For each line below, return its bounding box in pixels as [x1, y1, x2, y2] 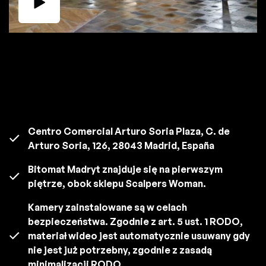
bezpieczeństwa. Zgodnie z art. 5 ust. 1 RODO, [28, 215, 243, 227]
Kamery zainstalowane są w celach [28, 201, 187, 213]
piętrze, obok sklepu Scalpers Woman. [28, 177, 206, 189]
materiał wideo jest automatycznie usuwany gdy [28, 229, 250, 242]
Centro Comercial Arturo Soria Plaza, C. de [28, 125, 230, 137]
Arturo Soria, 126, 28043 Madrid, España [28, 139, 214, 151]
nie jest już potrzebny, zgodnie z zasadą [28, 243, 212, 256]
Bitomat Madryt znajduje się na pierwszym [28, 163, 223, 175]
